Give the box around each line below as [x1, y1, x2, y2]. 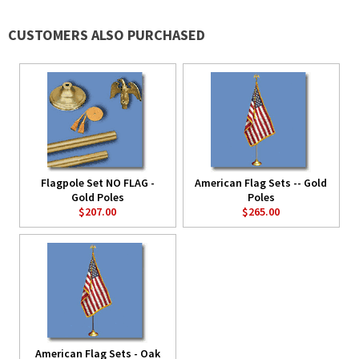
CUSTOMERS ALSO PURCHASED [8, 26, 205, 45]
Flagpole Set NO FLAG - [40, 175, 155, 191]
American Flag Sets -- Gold [195, 175, 328, 191]
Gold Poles [71, 190, 124, 205]
